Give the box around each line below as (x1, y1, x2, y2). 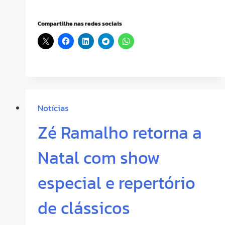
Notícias (38, 101, 69, 115)
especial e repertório (38, 170, 195, 196)
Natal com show (38, 145, 160, 171)
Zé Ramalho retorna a (38, 120, 202, 146)
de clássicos (38, 195, 130, 221)
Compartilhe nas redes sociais (38, 19, 122, 28)
